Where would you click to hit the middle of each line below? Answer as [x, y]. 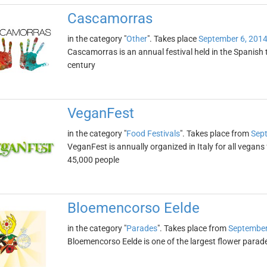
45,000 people [93, 160]
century [81, 65]
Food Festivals [153, 133]
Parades [142, 228]
